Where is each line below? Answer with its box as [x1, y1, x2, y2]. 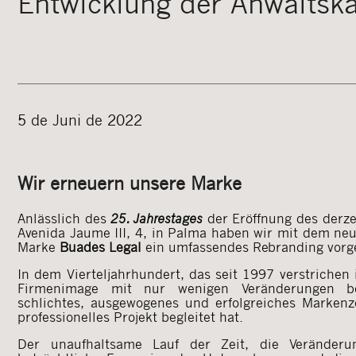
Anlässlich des [17, 209, 110, 226]
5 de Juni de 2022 [17, 110, 142, 129]
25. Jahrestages [110, 209, 203, 226]
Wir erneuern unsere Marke [17, 172, 242, 195]
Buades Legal [60, 238, 141, 255]
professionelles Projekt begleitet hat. [17, 308, 243, 325]
